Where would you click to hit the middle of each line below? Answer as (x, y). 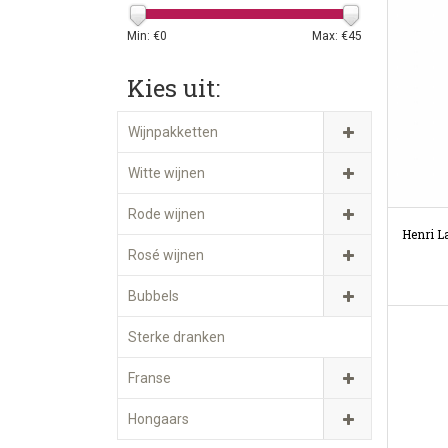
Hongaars (158, 419)
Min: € (143, 36)
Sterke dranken (176, 337)
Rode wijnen (166, 214)
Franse (149, 378)
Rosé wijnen (166, 255)
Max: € (330, 36)
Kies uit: (173, 88)
